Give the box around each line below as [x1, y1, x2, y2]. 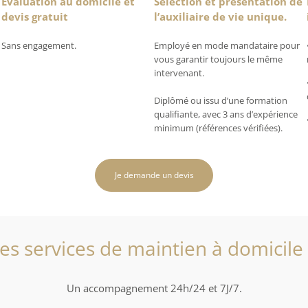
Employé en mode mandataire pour [154, 39, 300, 52]
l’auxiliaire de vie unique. [154, 10, 287, 24]
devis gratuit [1, 10, 69, 24]
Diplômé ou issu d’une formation [154, 94, 287, 107]
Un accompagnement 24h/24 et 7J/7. [66, 280, 242, 295]
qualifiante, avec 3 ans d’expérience [154, 108, 298, 121]
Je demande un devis [114, 169, 194, 181]
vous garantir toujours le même [154, 53, 283, 66]
